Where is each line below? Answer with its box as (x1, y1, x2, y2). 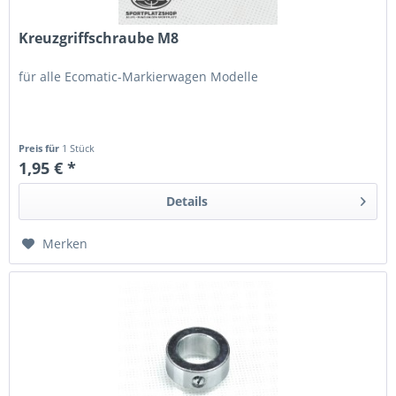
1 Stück (62, 141, 95, 155)
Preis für (19, 141, 63, 155)
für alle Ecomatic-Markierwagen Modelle (19, 67, 259, 85)
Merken (42, 234, 88, 252)
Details (165, 192, 208, 209)
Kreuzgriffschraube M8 (19, 27, 179, 48)
